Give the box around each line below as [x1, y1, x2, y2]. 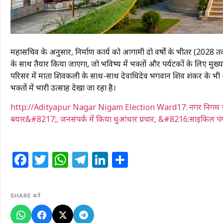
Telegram [88, 148, 161, 170]
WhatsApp [68, 148, 146, 170]
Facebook [28, 148, 102, 170]
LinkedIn [108, 148, 175, 170]
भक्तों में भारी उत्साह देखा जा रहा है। [10, 82, 116, 94]
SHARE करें [10, 192, 41, 199]
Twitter [48, 148, 102, 170]
